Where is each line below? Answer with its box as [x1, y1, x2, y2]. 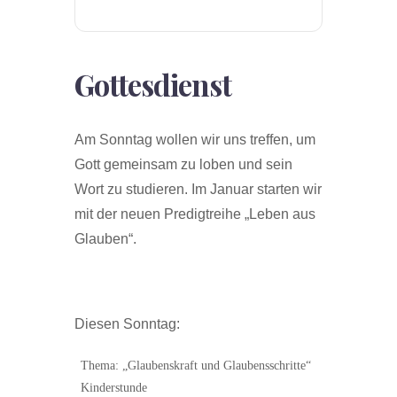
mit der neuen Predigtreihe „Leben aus [74, 206, 315, 222]
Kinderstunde [81, 381, 147, 395]
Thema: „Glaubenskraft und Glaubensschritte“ [81, 359, 311, 373]
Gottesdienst [74, 65, 231, 105]
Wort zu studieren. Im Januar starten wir [74, 182, 322, 198]
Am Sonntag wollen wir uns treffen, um [74, 132, 315, 148]
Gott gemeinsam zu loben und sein [74, 157, 292, 173]
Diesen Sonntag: [74, 316, 180, 332]
